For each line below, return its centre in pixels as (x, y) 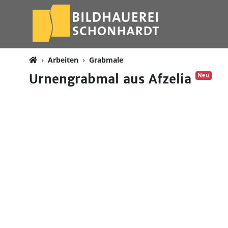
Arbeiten (63, 60)
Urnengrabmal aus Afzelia (112, 79)
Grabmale (106, 60)
